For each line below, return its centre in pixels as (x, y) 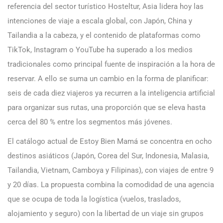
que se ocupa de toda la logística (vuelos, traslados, (94, 199)
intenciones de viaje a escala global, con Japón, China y (100, 21)
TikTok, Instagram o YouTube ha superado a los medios (100, 50)
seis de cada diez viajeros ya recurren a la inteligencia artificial (111, 93)
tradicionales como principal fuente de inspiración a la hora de (111, 64)
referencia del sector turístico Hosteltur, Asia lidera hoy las (106, 7)
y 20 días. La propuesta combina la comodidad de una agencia (111, 185)
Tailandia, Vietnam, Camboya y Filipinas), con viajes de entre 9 (111, 170)
